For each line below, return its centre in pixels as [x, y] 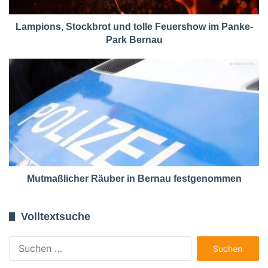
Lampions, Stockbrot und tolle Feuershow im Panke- [134, 26]
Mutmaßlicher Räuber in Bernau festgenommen [134, 178]
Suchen [207, 242]
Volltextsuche [56, 216]
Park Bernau [134, 39]
